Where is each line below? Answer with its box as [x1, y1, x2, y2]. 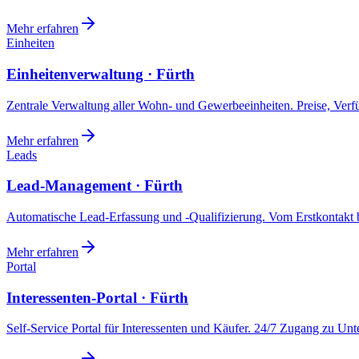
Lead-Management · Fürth [6, 177, 183, 195]
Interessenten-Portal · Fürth [6, 288, 188, 306]
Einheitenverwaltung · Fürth [6, 65, 195, 83]
